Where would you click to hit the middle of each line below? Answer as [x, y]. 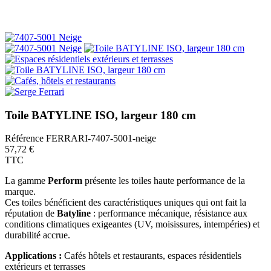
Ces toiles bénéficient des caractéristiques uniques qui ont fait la [126, 203]
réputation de [31, 214]
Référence [25, 139]
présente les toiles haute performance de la [164, 181]
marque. [20, 192]
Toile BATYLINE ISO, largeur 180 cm [100, 115]
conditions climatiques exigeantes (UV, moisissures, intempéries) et [132, 224]
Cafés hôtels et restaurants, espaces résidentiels [152, 256]
